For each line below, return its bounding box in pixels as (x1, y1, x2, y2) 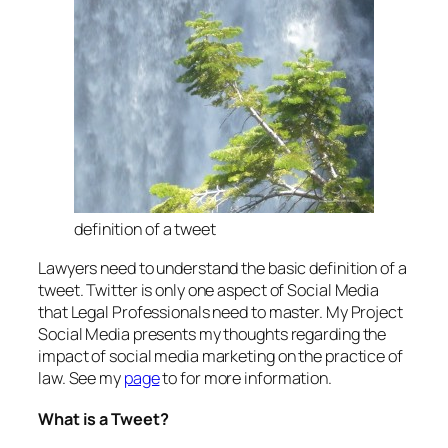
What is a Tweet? (38, 408, 169, 431)
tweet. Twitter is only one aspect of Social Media (38, 278, 380, 301)
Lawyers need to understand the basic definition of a (38, 256, 407, 279)
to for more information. (159, 366, 332, 389)
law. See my (38, 366, 124, 389)
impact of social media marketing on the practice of (38, 344, 403, 367)
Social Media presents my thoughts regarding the (38, 322, 387, 345)
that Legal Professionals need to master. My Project (38, 300, 403, 323)
